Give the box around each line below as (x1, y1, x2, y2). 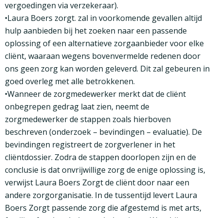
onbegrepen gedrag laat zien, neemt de (5, 101, 149, 112)
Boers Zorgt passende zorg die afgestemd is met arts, (5, 202, 201, 214)
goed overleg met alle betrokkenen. (5, 76, 135, 87)
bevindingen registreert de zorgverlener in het (5, 139, 175, 150)
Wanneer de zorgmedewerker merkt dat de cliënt (7, 89, 186, 100)
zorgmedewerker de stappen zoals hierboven (5, 114, 171, 125)
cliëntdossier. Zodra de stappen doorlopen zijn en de (5, 152, 196, 163)
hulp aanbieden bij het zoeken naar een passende (5, 25, 187, 36)
